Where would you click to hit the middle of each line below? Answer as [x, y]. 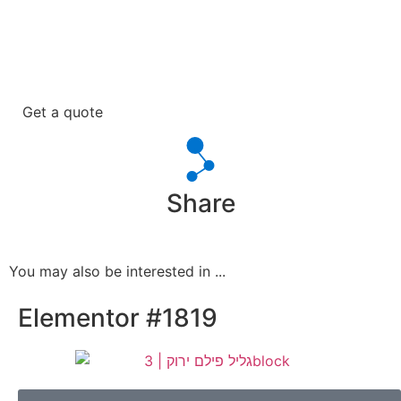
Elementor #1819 [118, 318]
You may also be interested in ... [117, 272]
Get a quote [63, 112]
